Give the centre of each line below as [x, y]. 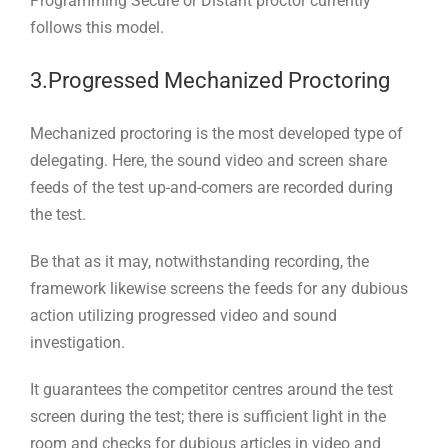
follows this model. [97, 27]
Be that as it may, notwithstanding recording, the [199, 261]
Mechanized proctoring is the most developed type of [216, 133]
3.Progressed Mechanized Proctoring [210, 80]
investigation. [77, 342]
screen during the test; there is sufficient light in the [208, 416]
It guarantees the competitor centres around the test [211, 389]
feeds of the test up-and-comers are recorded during [211, 187]
